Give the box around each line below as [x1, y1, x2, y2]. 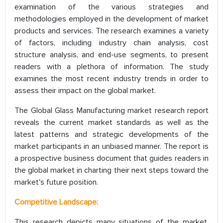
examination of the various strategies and [14, 2, 209, 12]
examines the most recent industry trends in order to [14, 74, 209, 84]
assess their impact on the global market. [14, 86, 156, 96]
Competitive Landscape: [14, 197, 98, 208]
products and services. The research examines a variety [14, 26, 209, 36]
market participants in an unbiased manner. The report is [14, 141, 209, 152]
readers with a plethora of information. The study [14, 62, 209, 72]
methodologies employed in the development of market [14, 14, 209, 24]
